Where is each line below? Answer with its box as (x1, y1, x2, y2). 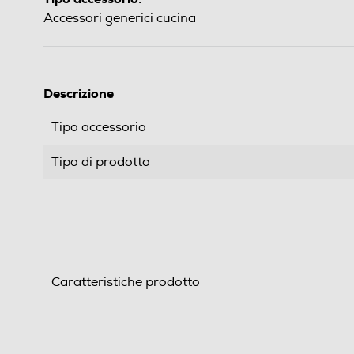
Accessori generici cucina (43, 10, 196, 27)
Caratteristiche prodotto (51, 274, 200, 291)
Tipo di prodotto (51, 154, 150, 171)
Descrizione (43, 85, 114, 103)
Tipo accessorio (51, 119, 146, 136)
